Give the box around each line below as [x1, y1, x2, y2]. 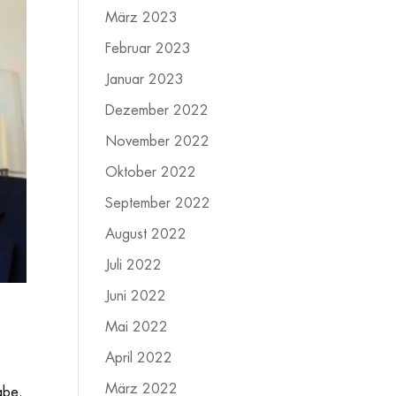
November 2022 [105, 134, 210, 148]
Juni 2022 [105, 289, 167, 303]
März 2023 [105, 11, 179, 25]
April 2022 [105, 351, 173, 365]
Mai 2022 [105, 320, 169, 334]
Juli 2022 [105, 258, 163, 272]
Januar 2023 [105, 72, 185, 87]
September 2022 [105, 196, 211, 210]
